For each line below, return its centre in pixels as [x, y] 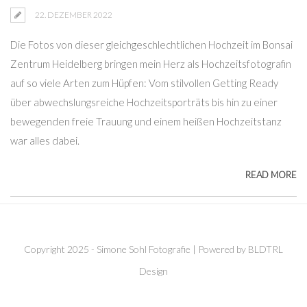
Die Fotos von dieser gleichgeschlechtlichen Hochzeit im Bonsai [151, 45]
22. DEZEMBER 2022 [74, 15]
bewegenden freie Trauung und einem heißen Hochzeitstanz [146, 121]
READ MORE [271, 175]
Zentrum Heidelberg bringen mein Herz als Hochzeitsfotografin [151, 64]
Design [153, 271]
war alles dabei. [45, 140]
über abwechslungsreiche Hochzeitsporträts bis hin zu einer [144, 102]
